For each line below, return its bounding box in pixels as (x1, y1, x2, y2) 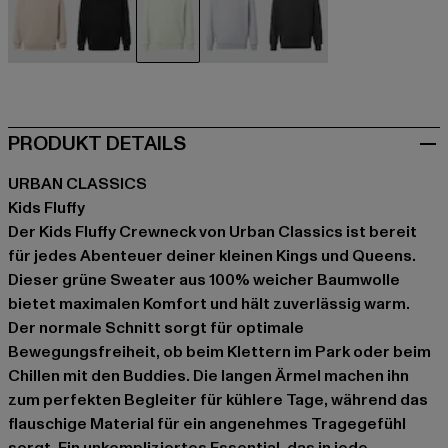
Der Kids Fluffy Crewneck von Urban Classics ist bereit (8, 221, 417, 244)
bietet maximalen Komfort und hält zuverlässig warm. (8, 293, 410, 316)
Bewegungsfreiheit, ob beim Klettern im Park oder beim (8, 341, 431, 364)
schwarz (103, 63, 167, 86)
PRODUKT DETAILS (8, 130, 186, 159)
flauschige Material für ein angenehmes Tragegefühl (8, 413, 406, 436)
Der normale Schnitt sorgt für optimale (8, 317, 304, 340)
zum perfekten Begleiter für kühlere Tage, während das (8, 389, 428, 412)
